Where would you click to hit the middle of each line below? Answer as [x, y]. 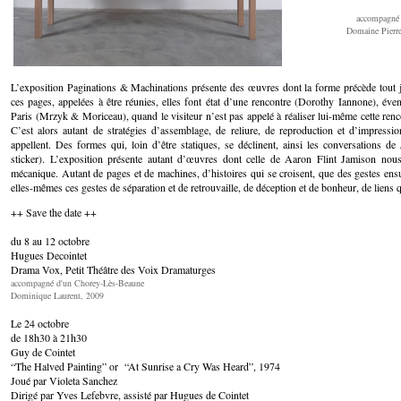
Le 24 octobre [40, 323]
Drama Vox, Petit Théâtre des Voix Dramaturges [113, 269]
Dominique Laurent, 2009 [57, 295]
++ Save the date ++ [54, 212]
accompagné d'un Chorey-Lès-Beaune [77, 283]
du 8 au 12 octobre [50, 241]
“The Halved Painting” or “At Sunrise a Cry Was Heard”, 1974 [145, 366]
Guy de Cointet [43, 352]
